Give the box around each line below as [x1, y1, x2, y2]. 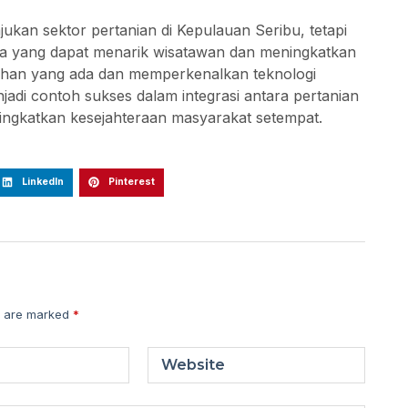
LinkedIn [21, 176, 64, 189]
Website [161, 356, 226, 374]
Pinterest [107, 176, 155, 189]
